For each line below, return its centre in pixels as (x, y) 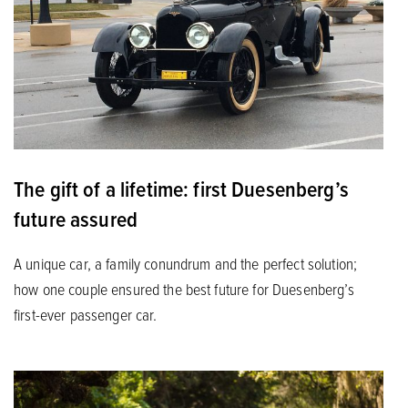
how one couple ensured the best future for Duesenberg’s (184, 288)
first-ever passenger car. (86, 314)
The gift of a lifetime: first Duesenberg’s (181, 188)
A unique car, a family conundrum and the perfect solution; (186, 263)
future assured (76, 218)
